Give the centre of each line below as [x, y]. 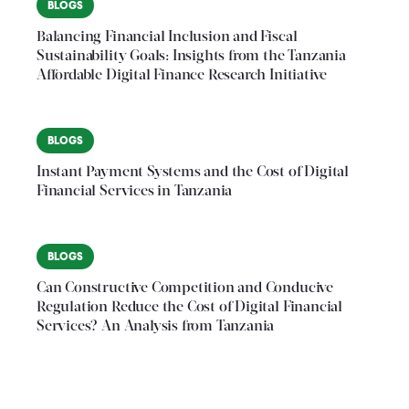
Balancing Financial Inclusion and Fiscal [167, 38]
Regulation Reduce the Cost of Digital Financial [189, 308]
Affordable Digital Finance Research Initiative [182, 76]
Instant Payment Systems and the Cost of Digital [193, 173]
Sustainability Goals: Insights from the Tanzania [191, 57]
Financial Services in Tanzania [135, 192]
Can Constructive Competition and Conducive [185, 289]
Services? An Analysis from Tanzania [156, 327]
